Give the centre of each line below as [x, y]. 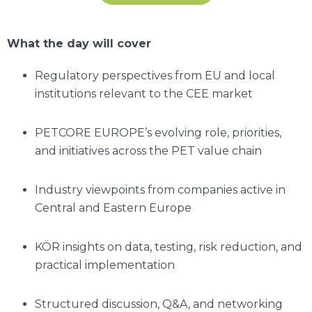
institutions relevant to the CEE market [144, 93]
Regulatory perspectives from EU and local [155, 75]
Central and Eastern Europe [113, 208]
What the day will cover [79, 43]
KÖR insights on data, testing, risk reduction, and [169, 247]
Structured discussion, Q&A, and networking [159, 304]
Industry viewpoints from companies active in [160, 189]
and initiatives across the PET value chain [148, 150]
